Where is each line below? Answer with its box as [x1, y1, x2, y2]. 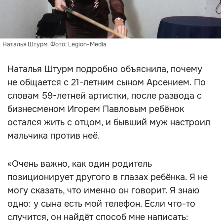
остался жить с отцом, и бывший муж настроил [7, 117, 210, 128]
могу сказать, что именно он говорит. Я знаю [7, 185, 199, 196]
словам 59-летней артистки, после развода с [7, 90, 202, 101]
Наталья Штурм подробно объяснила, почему [7, 64, 202, 74]
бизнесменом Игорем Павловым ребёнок [7, 104, 184, 114]
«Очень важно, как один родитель [7, 158, 152, 169]
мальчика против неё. [7, 130, 100, 141]
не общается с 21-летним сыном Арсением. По [7, 77, 206, 88]
